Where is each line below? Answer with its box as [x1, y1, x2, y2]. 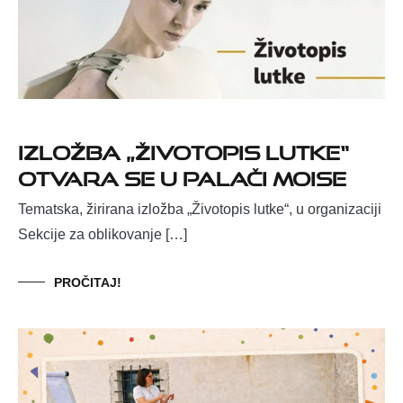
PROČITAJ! [54, 275, 121, 291]
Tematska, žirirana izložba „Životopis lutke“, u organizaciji [18, 201, 381, 218]
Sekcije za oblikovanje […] [18, 227, 187, 243]
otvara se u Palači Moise [18, 159, 346, 192]
